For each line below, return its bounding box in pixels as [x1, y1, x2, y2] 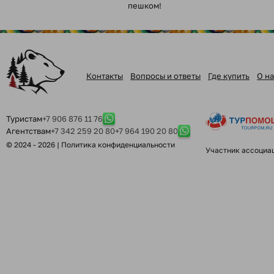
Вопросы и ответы [130, 70, 201, 81]
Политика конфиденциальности [61, 140, 175, 149]
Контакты [86, 70, 123, 81]
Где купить [208, 70, 250, 81]
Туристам [6, 114, 42, 124]
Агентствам [6, 126, 51, 136]
